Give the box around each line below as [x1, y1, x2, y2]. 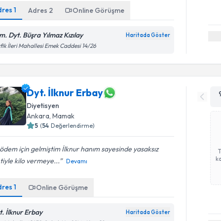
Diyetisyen [27, 101, 60, 110]
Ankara [27, 111, 50, 120]
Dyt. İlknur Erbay [27, 86, 104, 99]
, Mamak [49, 111, 75, 120]
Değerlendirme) [51, 121, 95, 129]
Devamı [66, 157, 88, 165]
